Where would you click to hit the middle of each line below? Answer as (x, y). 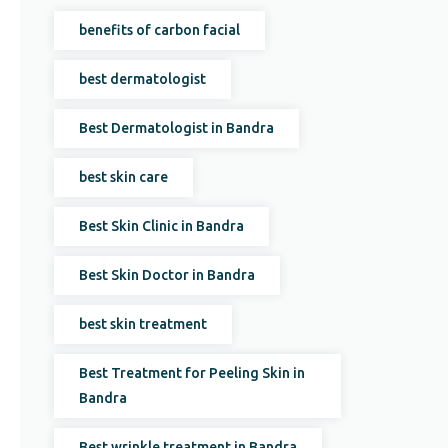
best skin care (124, 177)
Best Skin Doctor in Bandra (167, 275)
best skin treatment (143, 324)
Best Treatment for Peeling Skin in (192, 373)
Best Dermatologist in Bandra (177, 128)
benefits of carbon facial (160, 30)
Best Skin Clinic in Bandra (162, 226)
